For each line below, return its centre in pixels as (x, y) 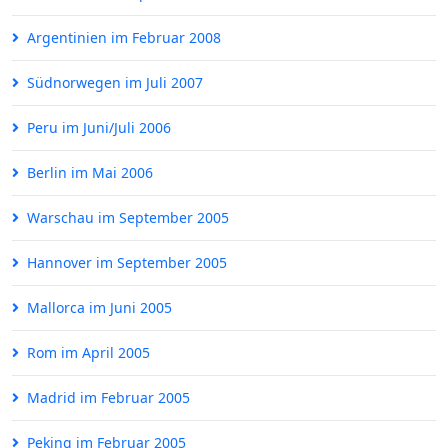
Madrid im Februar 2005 (108, 398)
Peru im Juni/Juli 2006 (99, 128)
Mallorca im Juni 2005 (99, 308)
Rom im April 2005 (88, 353)
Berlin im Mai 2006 (90, 173)
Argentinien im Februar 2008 (124, 38)
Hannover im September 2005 (127, 263)
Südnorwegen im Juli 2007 (115, 83)
